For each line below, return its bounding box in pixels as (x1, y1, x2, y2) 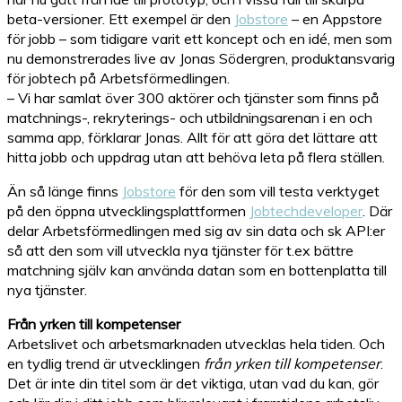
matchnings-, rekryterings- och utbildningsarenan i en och (7, 109, 372, 127)
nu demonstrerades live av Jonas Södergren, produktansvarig (7, 49, 395, 67)
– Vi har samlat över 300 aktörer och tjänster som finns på (7, 89, 379, 107)
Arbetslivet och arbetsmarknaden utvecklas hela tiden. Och (7, 335, 385, 353)
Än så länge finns (7, 182, 122, 200)
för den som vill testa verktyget (176, 182, 380, 200)
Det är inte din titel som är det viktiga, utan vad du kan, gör (7, 374, 379, 392)
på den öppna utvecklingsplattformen (7, 202, 249, 220)
